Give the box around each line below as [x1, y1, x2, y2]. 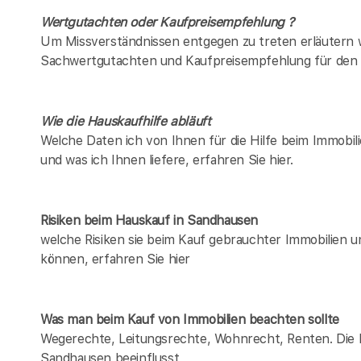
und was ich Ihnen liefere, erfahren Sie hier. [40, 151, 294, 168]
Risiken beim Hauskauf [40, 212, 170, 228]
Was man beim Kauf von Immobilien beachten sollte [40, 311, 339, 327]
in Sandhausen [169, 212, 259, 228]
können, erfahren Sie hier [40, 251, 191, 267]
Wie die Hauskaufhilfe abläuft [40, 113, 211, 129]
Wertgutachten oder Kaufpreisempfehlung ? [40, 14, 294, 30]
